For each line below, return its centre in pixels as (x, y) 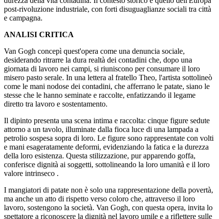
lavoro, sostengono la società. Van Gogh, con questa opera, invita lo (108, 208)
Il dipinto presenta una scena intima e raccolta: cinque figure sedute (107, 121)
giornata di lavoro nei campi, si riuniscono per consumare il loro (102, 69)
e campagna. (23, 18)
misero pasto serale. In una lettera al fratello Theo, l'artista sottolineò (108, 78)
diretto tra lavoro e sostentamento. (56, 104)
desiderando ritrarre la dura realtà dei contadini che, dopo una (98, 60)
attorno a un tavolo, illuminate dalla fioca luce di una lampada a (101, 130)
